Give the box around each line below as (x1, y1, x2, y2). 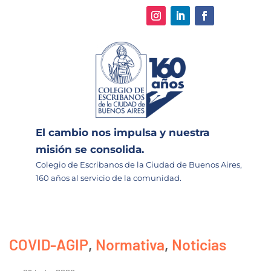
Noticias (172, 235, 226, 253)
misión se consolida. (36, 143, 144, 155)
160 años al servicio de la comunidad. (36, 172, 181, 183)
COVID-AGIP (9, 235, 88, 253)
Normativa (96, 235, 165, 253)
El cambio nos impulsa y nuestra (36, 126, 209, 139)
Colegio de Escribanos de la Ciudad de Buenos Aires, (36, 159, 242, 169)
